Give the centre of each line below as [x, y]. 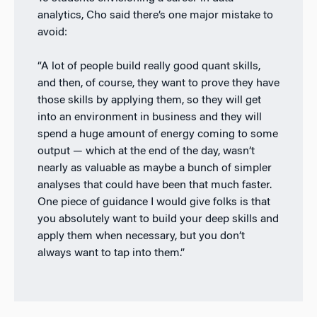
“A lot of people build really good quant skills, [149, 66]
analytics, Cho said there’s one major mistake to [155, 15]
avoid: [52, 32]
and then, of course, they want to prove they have [158, 83]
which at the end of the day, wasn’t [170, 151]
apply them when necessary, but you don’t [141, 236]
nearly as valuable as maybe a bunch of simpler [154, 168]
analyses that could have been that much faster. [154, 185]
